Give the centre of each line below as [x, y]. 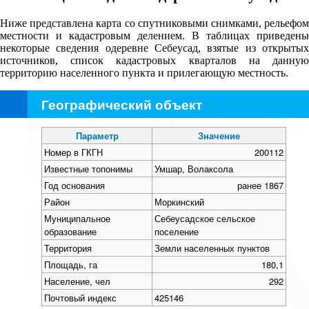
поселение [176, 231]
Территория [68, 248]
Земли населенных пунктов [212, 248]
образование [70, 231]
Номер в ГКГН [73, 152]
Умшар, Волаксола [193, 168]
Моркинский [179, 201]
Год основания [74, 185]
